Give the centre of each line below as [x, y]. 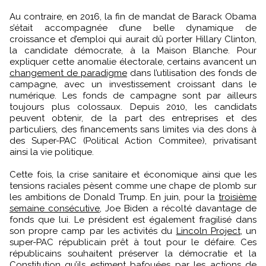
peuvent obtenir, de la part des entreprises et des [133, 118]
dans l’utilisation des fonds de [192, 73]
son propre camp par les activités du [93, 231]
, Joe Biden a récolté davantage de [178, 208]
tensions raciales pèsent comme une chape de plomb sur [133, 186]
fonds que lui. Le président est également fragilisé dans [133, 219]
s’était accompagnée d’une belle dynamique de [133, 28]
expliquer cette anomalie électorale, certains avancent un [133, 61]
